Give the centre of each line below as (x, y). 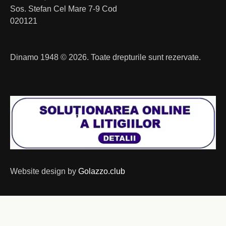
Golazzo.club (102, 172)
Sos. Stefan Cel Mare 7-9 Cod (64, 9)
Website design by (44, 172)
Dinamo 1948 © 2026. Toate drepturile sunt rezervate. (105, 58)
